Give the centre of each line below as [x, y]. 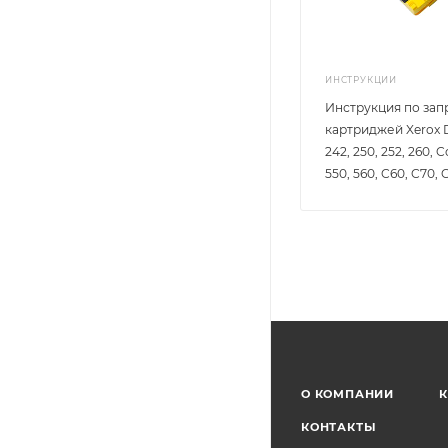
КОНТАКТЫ [339, 427]
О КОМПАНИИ [347, 394]
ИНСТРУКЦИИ [361, 80]
